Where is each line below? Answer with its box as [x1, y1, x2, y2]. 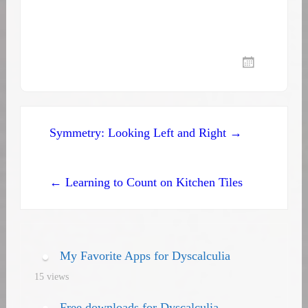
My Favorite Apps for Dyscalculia [59, 249, 230, 263]
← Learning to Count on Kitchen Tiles [49, 175, 243, 190]
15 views [34, 271, 69, 283]
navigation [19, 147, 142, 179]
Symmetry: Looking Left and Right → [49, 126, 243, 140]
